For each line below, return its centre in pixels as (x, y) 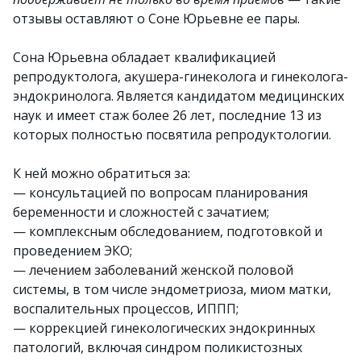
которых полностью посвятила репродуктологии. (172, 135)
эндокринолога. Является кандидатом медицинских (178, 96)
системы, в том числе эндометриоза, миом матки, (172, 289)
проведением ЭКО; (73, 251)
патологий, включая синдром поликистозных (158, 347)
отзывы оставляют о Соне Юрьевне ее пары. (156, 19)
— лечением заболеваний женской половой (153, 270)
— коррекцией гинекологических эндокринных (164, 328)
